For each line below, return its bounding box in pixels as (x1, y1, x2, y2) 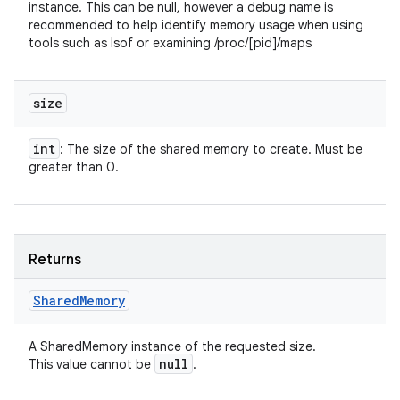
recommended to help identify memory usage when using (29, 17, 363, 33)
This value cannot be (29, 356, 154, 372)
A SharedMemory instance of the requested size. (29, 338, 316, 354)
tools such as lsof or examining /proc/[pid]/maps (29, 35, 312, 51)
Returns (29, 251, 81, 269)
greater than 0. (29, 159, 119, 175)
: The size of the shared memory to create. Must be (60, 141, 362, 157)
